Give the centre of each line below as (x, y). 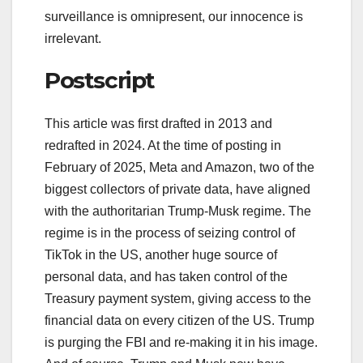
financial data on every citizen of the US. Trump (179, 321)
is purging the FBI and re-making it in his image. (181, 343)
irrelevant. (76, 39)
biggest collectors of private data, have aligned (177, 190)
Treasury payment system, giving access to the (178, 299)
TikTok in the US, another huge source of (161, 255)
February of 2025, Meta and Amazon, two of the (179, 168)
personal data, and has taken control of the (166, 277)
